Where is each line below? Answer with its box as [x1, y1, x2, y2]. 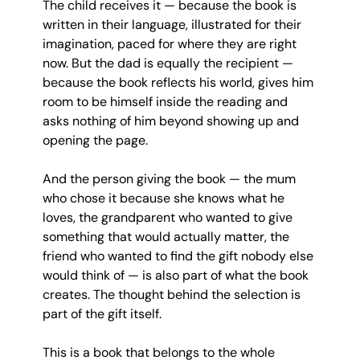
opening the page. [42, 131, 148, 149]
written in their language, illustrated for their [42, 15, 305, 33]
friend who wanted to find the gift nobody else [42, 247, 317, 264]
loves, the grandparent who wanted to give [42, 208, 296, 226]
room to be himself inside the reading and [42, 92, 291, 110]
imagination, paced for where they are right [42, 35, 300, 52]
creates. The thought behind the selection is [42, 285, 304, 303]
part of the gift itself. [42, 305, 162, 322]
